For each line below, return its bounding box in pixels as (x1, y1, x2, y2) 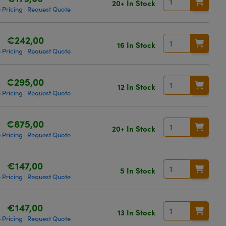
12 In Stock (117, 81, 155, 92)
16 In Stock (117, 39, 155, 50)
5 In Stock (120, 164, 155, 176)
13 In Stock (117, 206, 155, 217)
